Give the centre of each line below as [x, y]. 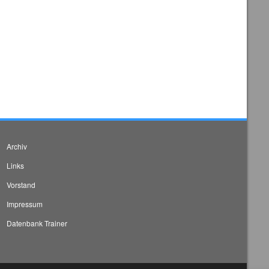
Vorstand [21, 184]
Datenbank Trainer [37, 223]
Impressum [25, 204]
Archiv [17, 146]
